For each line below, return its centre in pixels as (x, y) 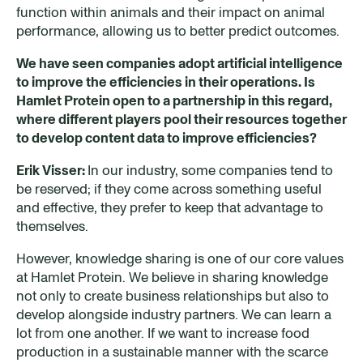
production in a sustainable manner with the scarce (172, 351)
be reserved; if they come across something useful (169, 188)
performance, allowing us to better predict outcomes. (178, 30)
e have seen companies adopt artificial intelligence (186, 63)
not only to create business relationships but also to (173, 295)
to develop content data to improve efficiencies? (167, 137)
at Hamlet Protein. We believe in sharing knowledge (172, 277)
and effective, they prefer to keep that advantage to (170, 207)
